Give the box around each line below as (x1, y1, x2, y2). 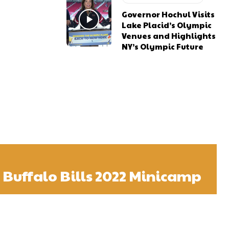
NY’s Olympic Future (122, 40, 204, 52)
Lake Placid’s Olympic (122, 19, 212, 30)
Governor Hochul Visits (122, 8, 215, 19)
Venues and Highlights (122, 30, 216, 41)
